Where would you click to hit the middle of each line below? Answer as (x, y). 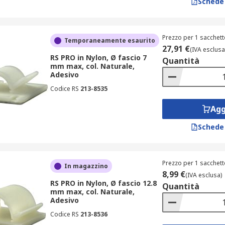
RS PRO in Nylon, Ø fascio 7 (98, 58)
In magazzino (86, 166)
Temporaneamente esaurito (109, 40)
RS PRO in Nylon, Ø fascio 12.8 (103, 183)
